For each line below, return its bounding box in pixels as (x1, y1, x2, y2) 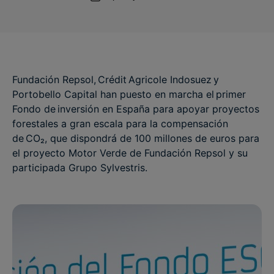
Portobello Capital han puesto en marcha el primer (12, 88, 246, 100)
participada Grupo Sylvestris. (12, 161, 147, 174)
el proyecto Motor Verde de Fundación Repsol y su (12, 147, 248, 159)
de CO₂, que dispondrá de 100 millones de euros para (12, 132, 259, 144)
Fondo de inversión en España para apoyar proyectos (12, 103, 259, 115)
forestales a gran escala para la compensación (12, 117, 228, 130)
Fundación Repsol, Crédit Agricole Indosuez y (12, 73, 219, 86)
